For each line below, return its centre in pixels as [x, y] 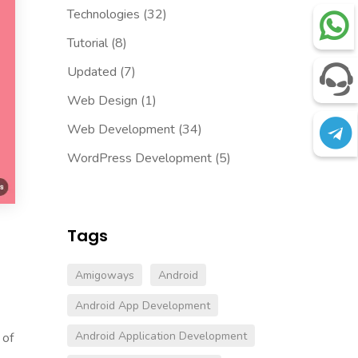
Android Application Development [161, 336]
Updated [91, 72]
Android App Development [142, 306]
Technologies [103, 15]
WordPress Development [139, 159]
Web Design [102, 101]
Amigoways [104, 276]
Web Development [121, 130]
